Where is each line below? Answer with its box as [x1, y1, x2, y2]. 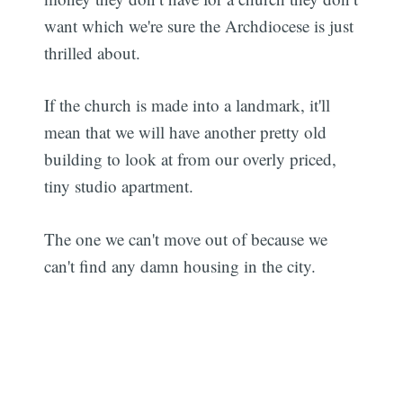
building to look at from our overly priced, [44, 148, 337, 171]
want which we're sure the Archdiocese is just [44, 13, 354, 37]
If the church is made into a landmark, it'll [44, 94, 331, 117]
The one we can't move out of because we [44, 227, 328, 250]
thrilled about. [44, 40, 141, 64]
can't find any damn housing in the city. [44, 254, 317, 277]
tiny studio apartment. [44, 175, 194, 198]
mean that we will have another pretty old [44, 121, 327, 144]
